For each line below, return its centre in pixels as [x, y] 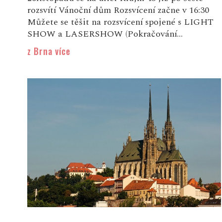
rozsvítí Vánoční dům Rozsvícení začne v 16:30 [118, 10]
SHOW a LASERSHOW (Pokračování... [105, 34]
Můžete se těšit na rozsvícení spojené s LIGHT [120, 22]
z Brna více [49, 51]
